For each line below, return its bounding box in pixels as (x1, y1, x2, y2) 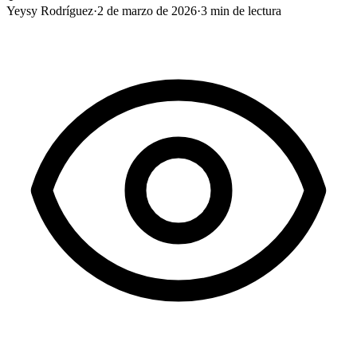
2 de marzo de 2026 (97, 3, 197, 18)
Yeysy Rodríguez (6, 3, 93, 18)
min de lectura (207, 3, 281, 18)
